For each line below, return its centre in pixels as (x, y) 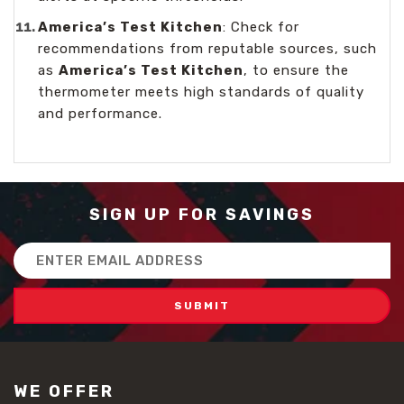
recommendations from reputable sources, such (208, 48)
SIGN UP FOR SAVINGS (202, 214)
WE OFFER (64, 391)
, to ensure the (297, 70)
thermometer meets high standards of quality (202, 92)
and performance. (101, 113)
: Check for (262, 27)
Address (41, 271)
